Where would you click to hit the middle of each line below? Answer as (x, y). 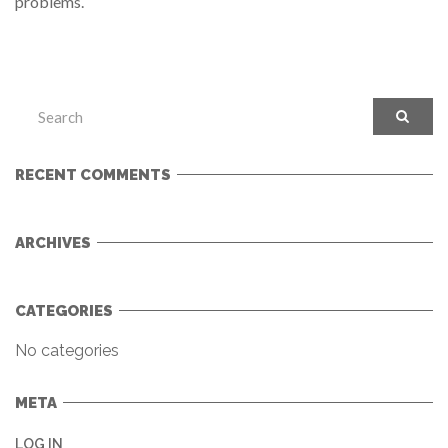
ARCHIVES (53, 242)
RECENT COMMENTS (93, 174)
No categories (67, 350)
